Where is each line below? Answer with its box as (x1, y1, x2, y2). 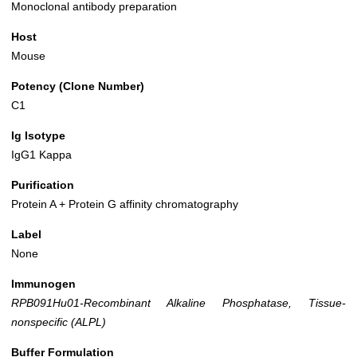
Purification (11, 178, 74, 192)
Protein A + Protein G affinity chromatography (11, 198, 238, 211)
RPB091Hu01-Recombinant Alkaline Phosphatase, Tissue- (11, 296, 346, 310)
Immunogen (11, 277, 76, 291)
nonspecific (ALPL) (11, 316, 106, 329)
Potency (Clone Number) (11, 80, 144, 93)
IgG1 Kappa (11, 148, 72, 162)
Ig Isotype (11, 129, 65, 143)
